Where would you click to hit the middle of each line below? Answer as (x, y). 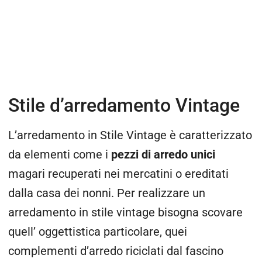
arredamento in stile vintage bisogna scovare (125, 212)
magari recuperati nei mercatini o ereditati (118, 174)
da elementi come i (60, 154)
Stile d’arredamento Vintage (124, 105)
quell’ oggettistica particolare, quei (98, 232)
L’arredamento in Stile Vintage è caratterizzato (130, 135)
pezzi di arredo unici (163, 154)
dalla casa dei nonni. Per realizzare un (107, 193)
